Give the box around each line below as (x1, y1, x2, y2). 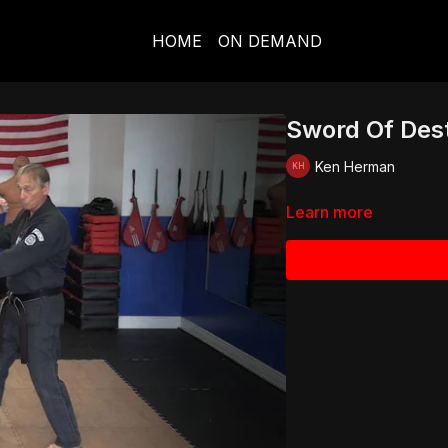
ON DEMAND (217, 31, 322, 51)
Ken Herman (315, 157, 395, 175)
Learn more (286, 202, 373, 222)
